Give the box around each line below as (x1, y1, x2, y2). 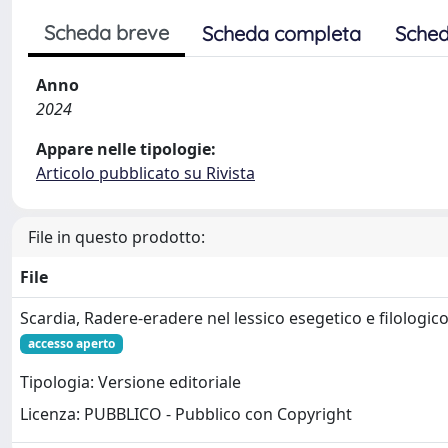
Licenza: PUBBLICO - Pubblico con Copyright (20, 403, 352, 426)
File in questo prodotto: (28, 225, 205, 248)
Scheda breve (44, 19, 169, 45)
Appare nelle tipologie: (36, 137, 216, 160)
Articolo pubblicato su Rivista (36, 161, 255, 184)
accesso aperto (27, 334, 115, 352)
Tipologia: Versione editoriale (20, 371, 241, 394)
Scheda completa (202, 20, 361, 46)
